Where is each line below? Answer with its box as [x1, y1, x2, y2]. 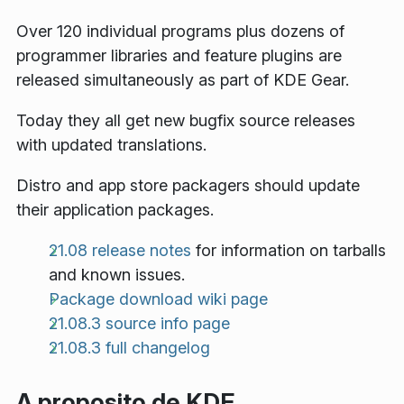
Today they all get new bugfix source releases [16, 111, 355, 131]
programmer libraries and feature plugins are [16, 46, 342, 66]
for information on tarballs [191, 241, 386, 261]
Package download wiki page [49, 289, 268, 309]
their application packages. [16, 200, 214, 220]
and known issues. [49, 265, 185, 285]
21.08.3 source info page [49, 314, 230, 334]
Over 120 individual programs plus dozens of [16, 22, 344, 41]
